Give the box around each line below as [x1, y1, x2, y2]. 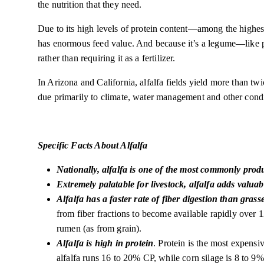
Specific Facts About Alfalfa [38, 140, 148, 150]
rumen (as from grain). [57, 223, 144, 233]
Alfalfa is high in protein [57, 238, 154, 248]
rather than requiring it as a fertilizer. [38, 53, 178, 63]
